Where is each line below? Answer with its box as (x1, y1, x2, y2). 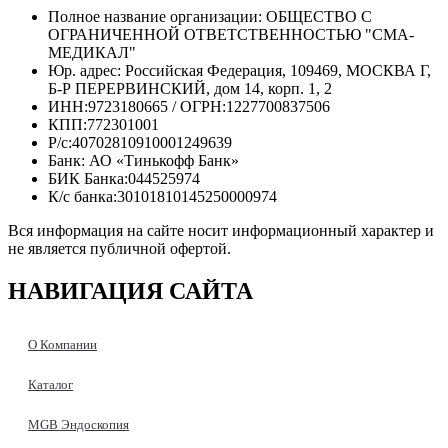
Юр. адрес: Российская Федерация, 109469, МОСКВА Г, (48, 62, 431, 80)
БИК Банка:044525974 (48, 170, 200, 188)
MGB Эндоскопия (28, 416, 129, 432)
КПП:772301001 (48, 116, 159, 134)
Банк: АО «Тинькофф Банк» (48, 152, 239, 170)
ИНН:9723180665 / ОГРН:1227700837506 (48, 98, 330, 116)
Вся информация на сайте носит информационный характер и (8, 222, 434, 240)
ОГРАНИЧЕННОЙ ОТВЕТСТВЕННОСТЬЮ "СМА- (48, 26, 414, 44)
